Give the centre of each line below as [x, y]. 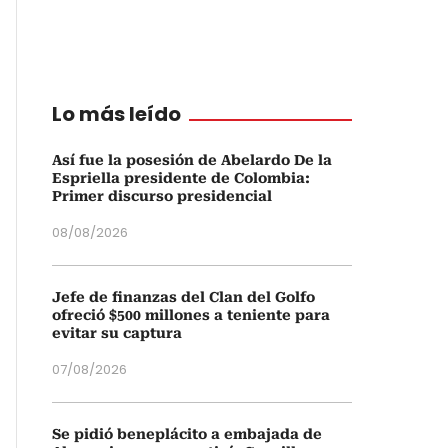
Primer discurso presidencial [162, 196]
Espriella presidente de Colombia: [181, 178]
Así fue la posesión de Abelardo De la [192, 160]
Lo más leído [116, 114]
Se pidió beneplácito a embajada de [187, 434]
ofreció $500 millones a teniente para [191, 315]
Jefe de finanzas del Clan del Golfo [183, 297]
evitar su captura [117, 333]
